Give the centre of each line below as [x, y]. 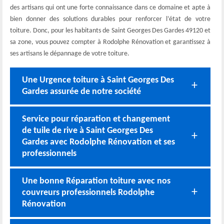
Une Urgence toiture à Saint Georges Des [98, 80]
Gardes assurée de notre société [81, 91]
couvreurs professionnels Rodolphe [88, 192]
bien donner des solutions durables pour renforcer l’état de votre [110, 19]
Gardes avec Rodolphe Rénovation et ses [98, 142]
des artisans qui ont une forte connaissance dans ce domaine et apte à [110, 7]
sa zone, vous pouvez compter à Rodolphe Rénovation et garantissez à [110, 42]
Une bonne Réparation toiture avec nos [96, 181]
